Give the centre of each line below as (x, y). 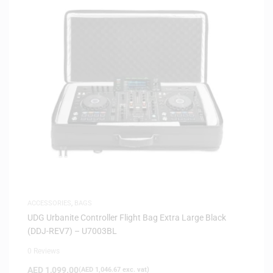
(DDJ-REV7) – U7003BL (72, 231)
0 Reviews (44, 251)
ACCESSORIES (49, 203)
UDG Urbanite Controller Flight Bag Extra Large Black (127, 217)
